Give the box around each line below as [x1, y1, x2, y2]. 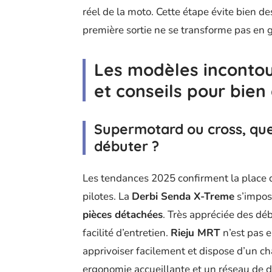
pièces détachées [83, 208, 163, 222]
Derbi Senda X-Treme [132, 189, 234, 204]
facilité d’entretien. [83, 226, 171, 240]
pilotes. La [83, 189, 132, 204]
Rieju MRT [171, 226, 220, 240]
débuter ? [94, 137, 159, 155]
